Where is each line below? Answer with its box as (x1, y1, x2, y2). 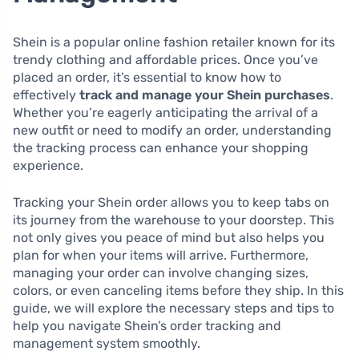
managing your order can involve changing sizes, (13, 264, 309, 280)
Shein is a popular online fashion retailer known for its (13, 34, 335, 50)
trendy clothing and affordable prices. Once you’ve (13, 51, 318, 67)
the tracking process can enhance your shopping (13, 139, 309, 155)
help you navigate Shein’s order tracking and (13, 317, 281, 333)
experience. (13, 157, 83, 173)
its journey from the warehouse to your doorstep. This (13, 212, 334, 228)
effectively (13, 87, 79, 103)
